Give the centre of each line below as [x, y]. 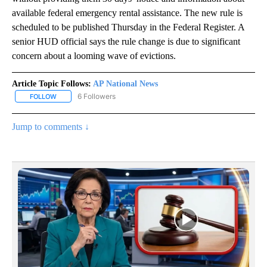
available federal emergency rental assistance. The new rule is [127, 13]
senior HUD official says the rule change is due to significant [126, 41]
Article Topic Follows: [52, 83]
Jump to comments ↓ [51, 126]
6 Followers [97, 96]
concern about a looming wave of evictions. [94, 55]
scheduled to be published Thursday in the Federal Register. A [128, 27]
